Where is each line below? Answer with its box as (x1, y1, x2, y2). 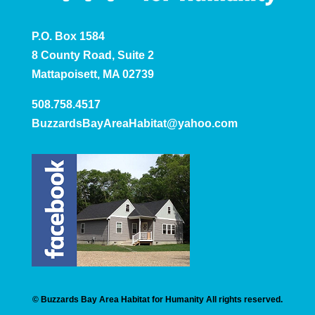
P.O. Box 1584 (31, 30, 105, 43)
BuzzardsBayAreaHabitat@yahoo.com (31, 117, 238, 130)
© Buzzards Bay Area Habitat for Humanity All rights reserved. (32, 295, 283, 305)
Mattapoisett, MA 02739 (31, 68, 154, 81)
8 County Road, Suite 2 (31, 49, 154, 62)
